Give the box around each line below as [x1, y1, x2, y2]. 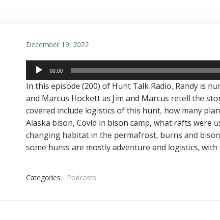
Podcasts [66, 173, 96, 182]
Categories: [26, 172, 62, 182]
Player [25, 73, 49, 83]
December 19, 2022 [26, 40, 89, 49]
